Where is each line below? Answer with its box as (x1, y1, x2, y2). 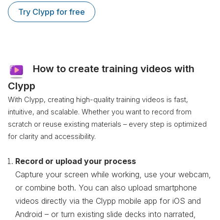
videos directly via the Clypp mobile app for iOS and (15, 195, 201, 206)
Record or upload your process (15, 156, 136, 166)
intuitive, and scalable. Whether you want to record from (8, 107, 192, 116)
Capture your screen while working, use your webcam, (15, 169, 211, 179)
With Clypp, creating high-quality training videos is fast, (8, 95, 188, 104)
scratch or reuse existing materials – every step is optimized (8, 119, 207, 128)
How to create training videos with (33, 62, 194, 75)
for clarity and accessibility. (8, 132, 96, 140)
